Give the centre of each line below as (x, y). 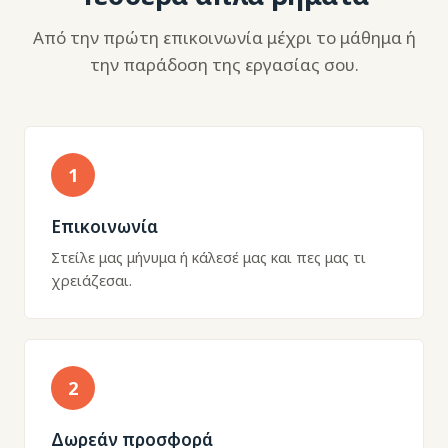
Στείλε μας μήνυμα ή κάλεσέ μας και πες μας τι (208, 257)
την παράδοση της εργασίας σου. (224, 64)
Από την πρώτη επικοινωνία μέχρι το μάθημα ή (224, 37)
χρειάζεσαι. (91, 280)
